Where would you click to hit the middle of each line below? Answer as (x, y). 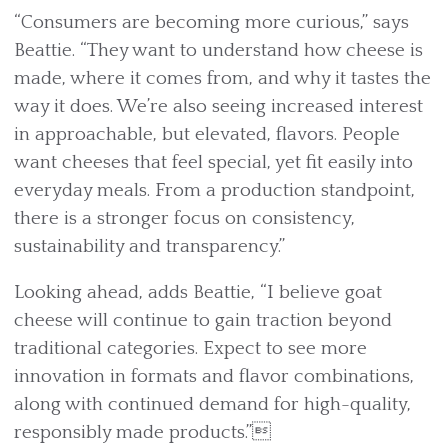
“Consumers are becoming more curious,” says (211, 23)
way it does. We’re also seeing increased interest (218, 107)
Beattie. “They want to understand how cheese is (218, 51)
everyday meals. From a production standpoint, (214, 191)
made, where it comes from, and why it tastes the (222, 79)
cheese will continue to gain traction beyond (203, 321)
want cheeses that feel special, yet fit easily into (213, 163)
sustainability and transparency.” (149, 247)
